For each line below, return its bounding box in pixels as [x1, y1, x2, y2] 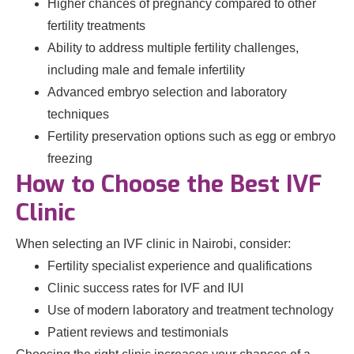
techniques [47, 107, 109, 121]
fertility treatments [47, 19, 145, 32]
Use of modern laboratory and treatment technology [47, 303, 333, 317]
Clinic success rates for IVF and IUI [47, 281, 243, 295]
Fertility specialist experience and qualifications [47, 259, 312, 273]
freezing [47, 152, 92, 165]
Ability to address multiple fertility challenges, [47, 41, 299, 55]
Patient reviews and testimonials [47, 326, 228, 339]
